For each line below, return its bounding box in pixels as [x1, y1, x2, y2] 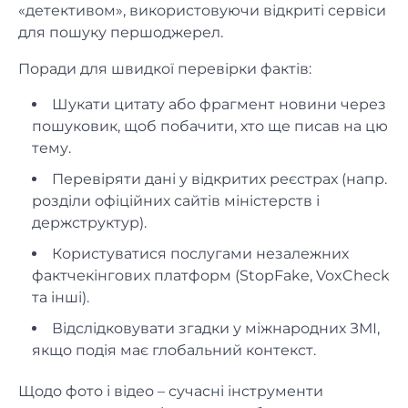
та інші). [32, 288, 89, 306]
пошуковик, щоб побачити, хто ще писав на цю [32, 117, 388, 135]
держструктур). [32, 213, 147, 231]
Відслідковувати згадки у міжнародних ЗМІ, [52, 319, 380, 337]
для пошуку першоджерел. [18, 23, 223, 41]
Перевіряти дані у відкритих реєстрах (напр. [52, 169, 387, 188]
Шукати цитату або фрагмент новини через [52, 95, 386, 113]
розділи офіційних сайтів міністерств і [32, 191, 320, 209]
